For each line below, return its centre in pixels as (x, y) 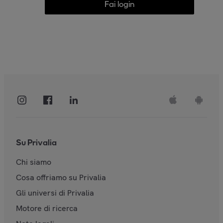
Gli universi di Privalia (55, 193)
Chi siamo (34, 162)
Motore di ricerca (47, 208)
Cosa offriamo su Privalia (61, 177)
